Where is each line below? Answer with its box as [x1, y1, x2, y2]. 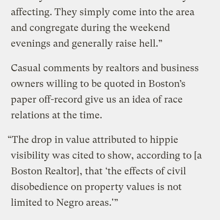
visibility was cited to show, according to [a [11, 149, 202, 161]
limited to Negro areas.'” [11, 196, 119, 208]
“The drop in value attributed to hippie [7, 134, 179, 145]
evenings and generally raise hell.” [11, 37, 163, 49]
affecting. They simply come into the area [11, 6, 195, 18]
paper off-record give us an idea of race [11, 93, 183, 105]
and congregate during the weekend [11, 22, 170, 33]
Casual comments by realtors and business [11, 62, 199, 74]
